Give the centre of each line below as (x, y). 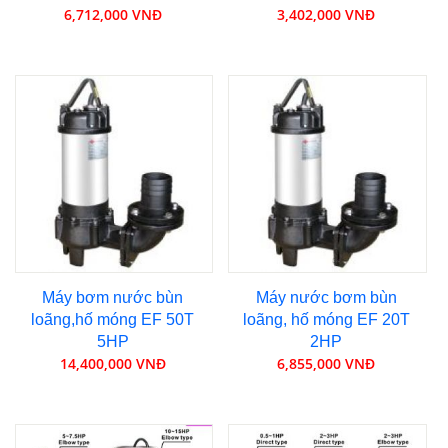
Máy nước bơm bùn (326, 298)
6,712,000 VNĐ (112, 15)
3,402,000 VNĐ (326, 15)
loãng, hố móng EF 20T (326, 320)
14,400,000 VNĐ (112, 364)
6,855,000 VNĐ (326, 364)
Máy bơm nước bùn (113, 298)
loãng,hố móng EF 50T (113, 320)
